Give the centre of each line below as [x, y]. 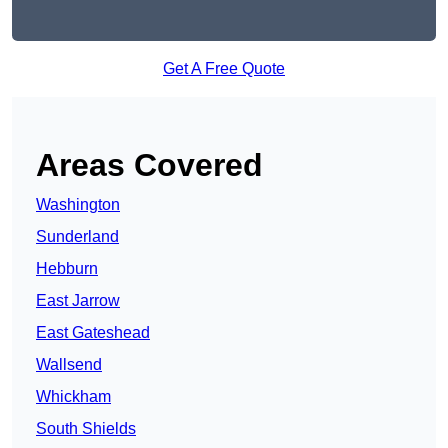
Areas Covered [149, 165]
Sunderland [77, 237]
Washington [78, 205]
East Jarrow [78, 301]
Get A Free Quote [224, 69]
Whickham [73, 397]
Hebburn [67, 269]
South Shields [86, 429]
